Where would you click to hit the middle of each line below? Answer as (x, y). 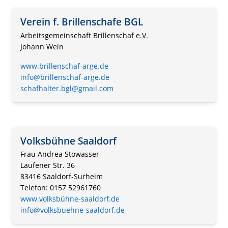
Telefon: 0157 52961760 (61, 188)
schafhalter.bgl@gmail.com (67, 88)
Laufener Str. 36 (48, 165)
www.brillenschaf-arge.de (64, 66)
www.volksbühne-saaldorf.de (70, 199)
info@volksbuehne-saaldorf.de (73, 210)
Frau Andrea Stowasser (60, 154)
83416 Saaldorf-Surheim (62, 177)
